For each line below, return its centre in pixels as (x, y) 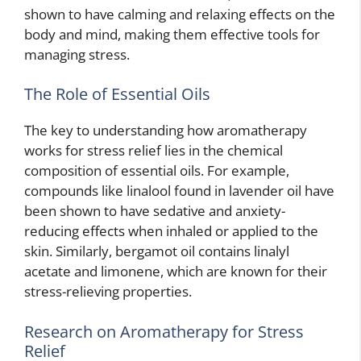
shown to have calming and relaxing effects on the (180, 14)
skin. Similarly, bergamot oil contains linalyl (157, 251)
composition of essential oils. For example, (157, 171)
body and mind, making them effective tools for (172, 34)
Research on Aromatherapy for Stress (164, 331)
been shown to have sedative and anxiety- (155, 211)
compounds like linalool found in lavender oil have (179, 191)
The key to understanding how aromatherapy (166, 131)
